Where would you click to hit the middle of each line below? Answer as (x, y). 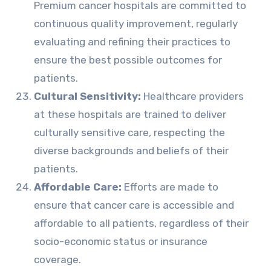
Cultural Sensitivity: (87, 96)
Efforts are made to (170, 187)
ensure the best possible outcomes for (128, 60)
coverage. (57, 260)
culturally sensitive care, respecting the (129, 132)
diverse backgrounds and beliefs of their (131, 151)
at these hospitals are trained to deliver (130, 114)
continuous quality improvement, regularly (135, 24)
